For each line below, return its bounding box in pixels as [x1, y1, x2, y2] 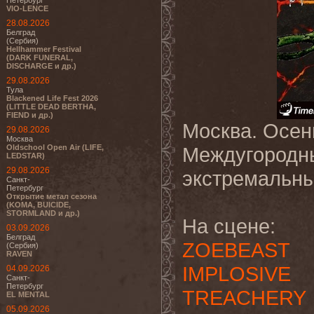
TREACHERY [182, 286, 306, 309]
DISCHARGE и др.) [6, 62, 76, 70]
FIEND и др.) [6, 111, 53, 119]
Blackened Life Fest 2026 [6, 94, 98, 102]
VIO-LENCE [6, 4, 48, 13]
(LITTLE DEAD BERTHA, [6, 102, 96, 111]
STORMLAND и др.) [6, 209, 80, 217]
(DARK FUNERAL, [6, 53, 73, 62]
